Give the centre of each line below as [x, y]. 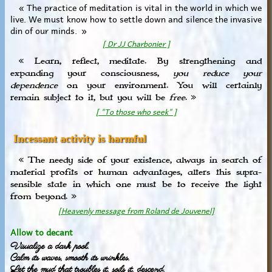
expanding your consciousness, [92, 74]
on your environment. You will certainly [160, 86]
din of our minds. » [48, 30]
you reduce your [218, 74]
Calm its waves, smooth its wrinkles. [70, 258]
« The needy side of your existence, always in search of [136, 160]
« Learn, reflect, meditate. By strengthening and [136, 62]
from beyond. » [43, 196]
